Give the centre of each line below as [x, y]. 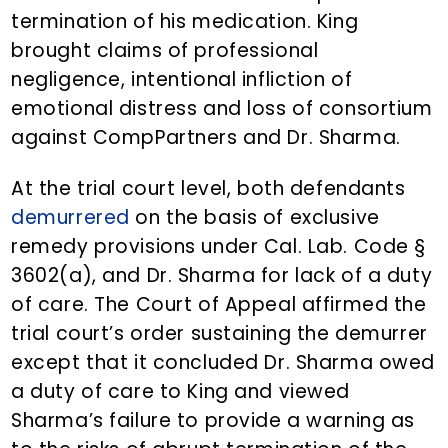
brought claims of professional [165, 51]
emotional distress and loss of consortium [222, 109]
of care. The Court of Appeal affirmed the [219, 305]
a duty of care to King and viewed [181, 392]
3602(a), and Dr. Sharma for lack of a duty [222, 276]
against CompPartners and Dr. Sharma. [206, 138]
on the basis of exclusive [254, 218]
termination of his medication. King [185, 22]
